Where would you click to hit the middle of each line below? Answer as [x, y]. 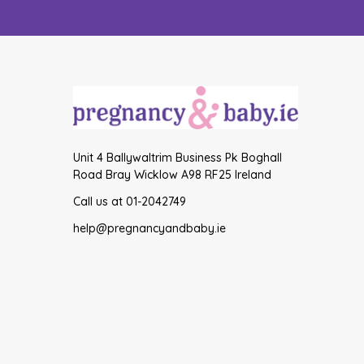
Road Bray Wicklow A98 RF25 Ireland [172, 175]
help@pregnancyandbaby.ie [149, 229]
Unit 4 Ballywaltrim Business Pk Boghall [177, 158]
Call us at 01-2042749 [129, 202]
